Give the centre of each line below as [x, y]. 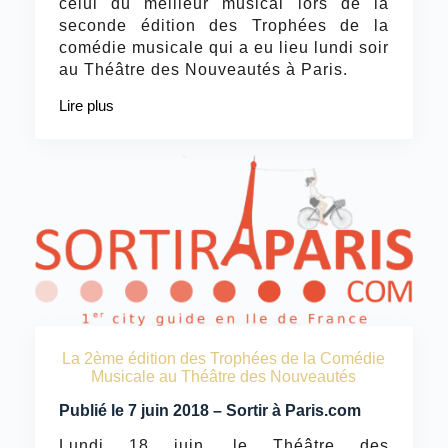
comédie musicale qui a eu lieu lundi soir [224, 47]
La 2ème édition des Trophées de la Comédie [224, 359]
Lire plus [86, 105]
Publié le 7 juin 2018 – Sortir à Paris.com [209, 411]
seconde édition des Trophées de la [224, 25]
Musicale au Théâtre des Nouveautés [224, 377]
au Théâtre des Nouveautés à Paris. [203, 69]
